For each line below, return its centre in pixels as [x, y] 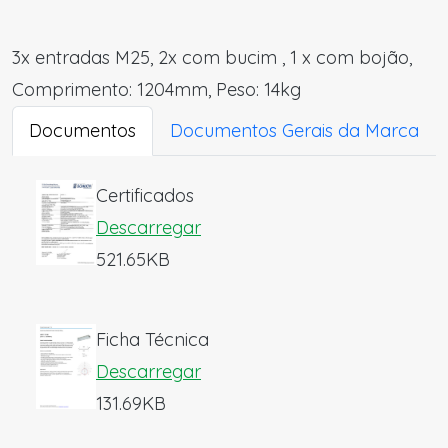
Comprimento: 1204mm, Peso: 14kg [156, 89]
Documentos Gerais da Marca [294, 130]
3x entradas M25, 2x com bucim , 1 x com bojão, [212, 57]
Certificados [145, 195]
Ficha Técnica [152, 339]
